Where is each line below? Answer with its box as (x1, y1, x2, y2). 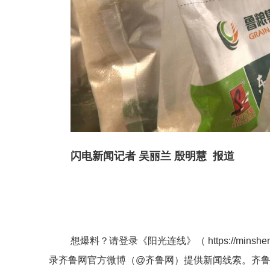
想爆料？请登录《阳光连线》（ (70, 235, 208, 246)
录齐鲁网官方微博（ (48, 254, 136, 265)
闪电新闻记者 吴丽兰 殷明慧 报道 (70, 149, 234, 162)
